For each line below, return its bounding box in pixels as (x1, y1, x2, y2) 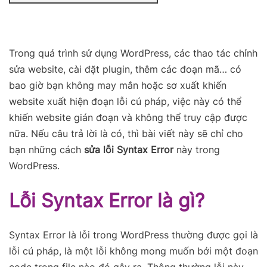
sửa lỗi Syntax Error (84, 144, 173, 156)
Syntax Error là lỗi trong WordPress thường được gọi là (9, 229, 258, 241)
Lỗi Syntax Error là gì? (9, 189, 204, 212)
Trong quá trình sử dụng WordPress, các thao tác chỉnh (9, 47, 257, 59)
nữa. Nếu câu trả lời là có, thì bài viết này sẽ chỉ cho (9, 128, 243, 139)
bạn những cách (9, 144, 84, 156)
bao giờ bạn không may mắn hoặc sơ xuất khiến (9, 79, 226, 91)
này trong (173, 144, 220, 156)
